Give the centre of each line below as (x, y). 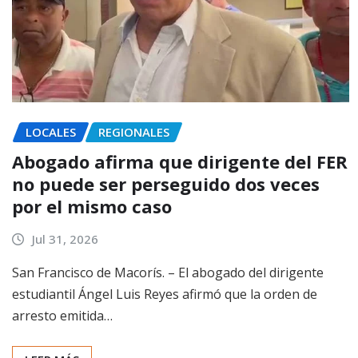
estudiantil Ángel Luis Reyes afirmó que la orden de (165, 294)
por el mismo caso (92, 206)
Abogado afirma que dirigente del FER (180, 161)
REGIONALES (134, 132)
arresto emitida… (62, 316)
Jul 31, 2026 (65, 239)
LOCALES (51, 132)
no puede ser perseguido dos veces (166, 183)
